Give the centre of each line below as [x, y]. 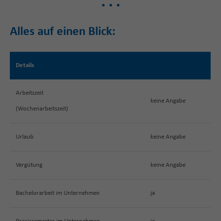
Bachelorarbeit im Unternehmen [58, 193]
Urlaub [25, 137]
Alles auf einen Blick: [63, 32]
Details [25, 65]
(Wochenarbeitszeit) [42, 109]
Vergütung [29, 165]
